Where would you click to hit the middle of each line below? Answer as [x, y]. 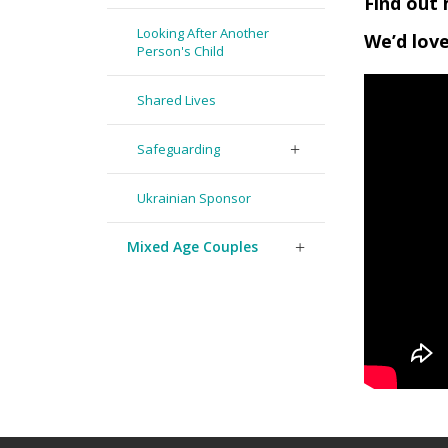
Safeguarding [178, 149]
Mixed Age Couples [192, 246]
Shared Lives [176, 100]
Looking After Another [203, 33]
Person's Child [180, 51]
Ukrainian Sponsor [194, 198]
